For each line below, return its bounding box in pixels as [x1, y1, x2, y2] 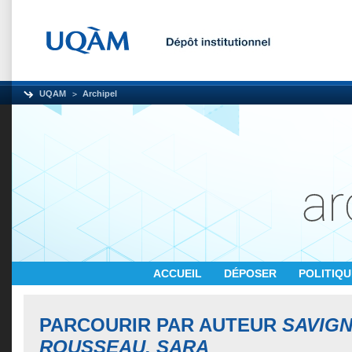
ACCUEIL [153, 267, 205, 280]
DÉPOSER [224, 267, 280, 280]
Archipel [82, 89, 117, 98]
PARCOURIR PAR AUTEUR [39, 314, 282, 335]
